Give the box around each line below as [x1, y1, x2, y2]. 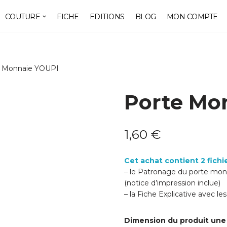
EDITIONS [89, 12, 125, 21]
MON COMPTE [166, 12, 218, 21]
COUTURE [5, 12, 40, 21]
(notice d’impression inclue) [124, 178, 221, 187]
